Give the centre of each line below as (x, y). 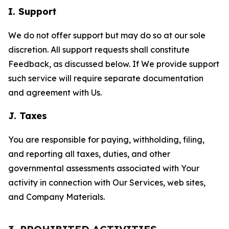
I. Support (32, 12)
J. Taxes (28, 116)
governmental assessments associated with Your (104, 168)
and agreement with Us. (55, 93)
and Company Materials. (56, 197)
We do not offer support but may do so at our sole (107, 35)
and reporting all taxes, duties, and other (89, 154)
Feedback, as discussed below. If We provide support (114, 64)
